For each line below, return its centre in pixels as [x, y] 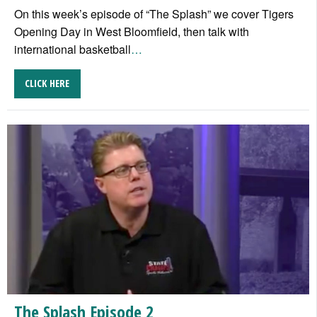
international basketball [73, 50]
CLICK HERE [47, 83]
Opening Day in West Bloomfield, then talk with [132, 32]
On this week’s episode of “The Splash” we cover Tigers [154, 14]
